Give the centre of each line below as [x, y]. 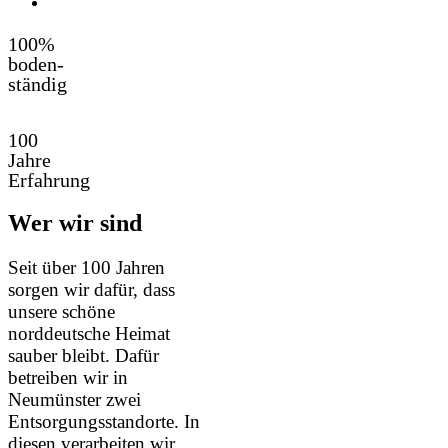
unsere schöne [61, 312]
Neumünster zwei [74, 400]
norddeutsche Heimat [89, 334]
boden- [36, 64]
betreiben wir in [68, 378]
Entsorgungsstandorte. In [104, 422]
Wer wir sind [75, 223]
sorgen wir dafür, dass [91, 290]
